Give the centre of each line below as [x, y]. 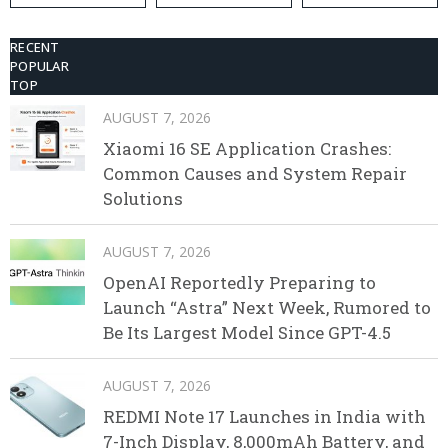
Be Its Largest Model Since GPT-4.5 [247, 333]
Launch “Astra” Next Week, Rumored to [267, 308]
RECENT [35, 47]
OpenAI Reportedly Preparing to [239, 283]
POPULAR [39, 66]
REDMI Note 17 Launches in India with [264, 417]
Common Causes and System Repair [255, 174]
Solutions [143, 199]
